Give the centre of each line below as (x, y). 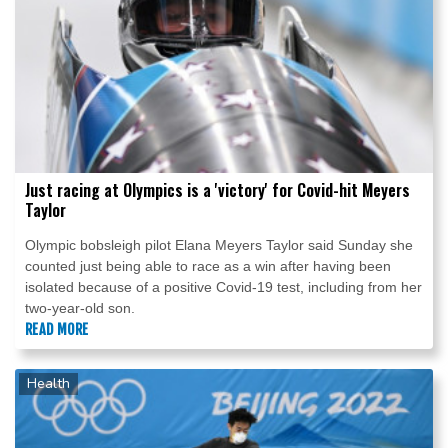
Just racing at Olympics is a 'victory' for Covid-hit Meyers (217, 189)
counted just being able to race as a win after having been (208, 265)
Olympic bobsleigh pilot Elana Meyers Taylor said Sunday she (219, 244)
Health (48, 383)
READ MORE (57, 329)
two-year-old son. (80, 307)
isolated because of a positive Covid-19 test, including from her (223, 286)
